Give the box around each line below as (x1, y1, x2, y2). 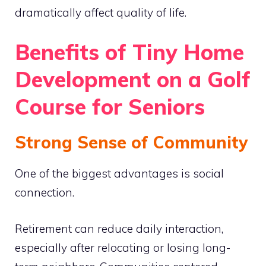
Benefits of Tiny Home (15, 39, 244, 65)
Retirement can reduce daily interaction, (15, 221, 223, 236)
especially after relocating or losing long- (15, 240, 230, 255)
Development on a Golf (15, 66, 251, 93)
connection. (15, 185, 74, 199)
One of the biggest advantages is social (15, 166, 224, 180)
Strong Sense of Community (15, 132, 248, 153)
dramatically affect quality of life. (15, 5, 186, 20)
